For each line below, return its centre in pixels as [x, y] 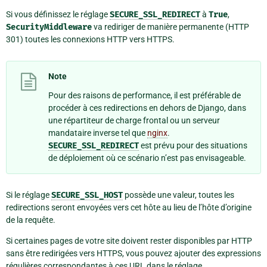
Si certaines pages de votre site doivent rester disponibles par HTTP [129, 241]
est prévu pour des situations [193, 146]
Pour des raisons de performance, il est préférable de [145, 96]
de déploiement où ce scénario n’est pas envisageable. [147, 158]
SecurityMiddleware [49, 27]
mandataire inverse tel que [98, 133]
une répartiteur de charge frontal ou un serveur [134, 121]
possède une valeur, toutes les [178, 195]
